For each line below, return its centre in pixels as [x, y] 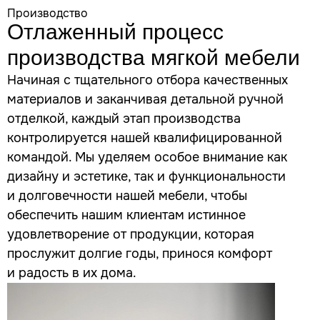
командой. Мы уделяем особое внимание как [147, 157]
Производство [47, 14]
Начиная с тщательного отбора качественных [147, 80]
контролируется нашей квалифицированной [145, 138]
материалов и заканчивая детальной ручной [145, 100]
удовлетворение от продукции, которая [131, 235]
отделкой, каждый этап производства [124, 119]
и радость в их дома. [72, 273]
